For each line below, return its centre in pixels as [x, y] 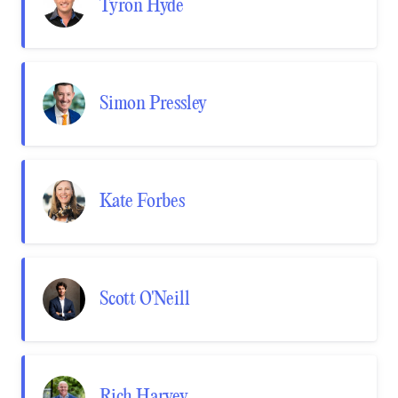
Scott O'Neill [145, 299]
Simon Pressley [154, 104]
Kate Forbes [142, 202]
